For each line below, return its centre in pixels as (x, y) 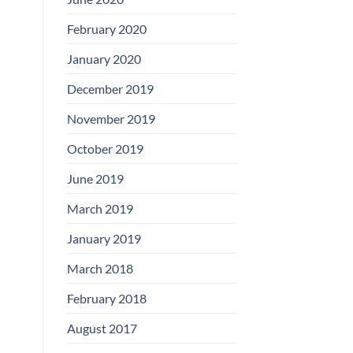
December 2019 (110, 88)
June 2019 (95, 178)
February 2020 (106, 28)
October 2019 (105, 148)
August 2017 (102, 328)
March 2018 (100, 268)
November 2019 (111, 118)
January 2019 (104, 238)
